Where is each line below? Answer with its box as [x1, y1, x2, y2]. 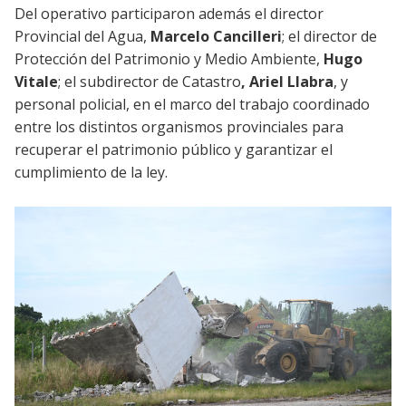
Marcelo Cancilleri [150, 25, 282, 46]
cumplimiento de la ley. [14, 161, 168, 182]
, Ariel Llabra [241, 71, 333, 92]
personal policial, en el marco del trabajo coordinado [14, 93, 370, 114]
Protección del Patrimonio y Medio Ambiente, [14, 48, 324, 69]
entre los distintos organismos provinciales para [14, 116, 343, 137]
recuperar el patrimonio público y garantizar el [14, 139, 333, 159]
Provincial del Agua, [14, 25, 150, 46]
